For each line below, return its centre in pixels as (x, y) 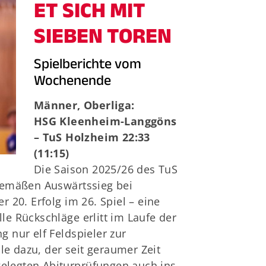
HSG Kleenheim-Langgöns (105, 121)
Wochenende (72, 83)
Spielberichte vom (87, 66)
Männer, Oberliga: (84, 105)
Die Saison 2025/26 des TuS (106, 169)
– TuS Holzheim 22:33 (92, 137)
